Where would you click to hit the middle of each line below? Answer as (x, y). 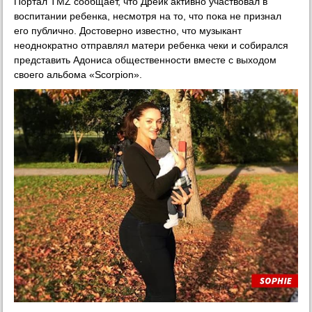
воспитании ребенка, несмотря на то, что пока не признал (148, 16)
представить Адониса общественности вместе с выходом (146, 60)
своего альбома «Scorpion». (78, 74)
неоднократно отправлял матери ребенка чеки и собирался (151, 45)
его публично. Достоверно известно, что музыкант (128, 30)
